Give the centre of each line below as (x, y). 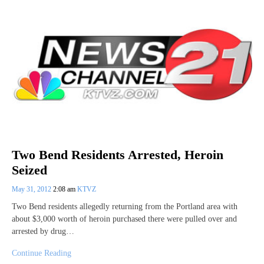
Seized (29, 170)
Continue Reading (42, 253)
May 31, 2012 (32, 189)
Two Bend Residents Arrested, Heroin (118, 154)
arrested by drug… (43, 231)
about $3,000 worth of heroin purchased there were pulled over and (124, 219)
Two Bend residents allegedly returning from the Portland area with (125, 207)
